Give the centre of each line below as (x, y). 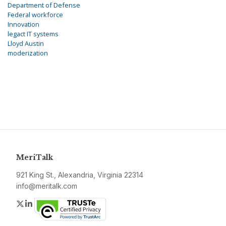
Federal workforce (35, 15)
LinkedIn (49, 204)
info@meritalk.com (47, 186)
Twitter (37, 204)
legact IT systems (33, 34)
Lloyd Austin (26, 44)
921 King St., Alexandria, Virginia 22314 (80, 175)
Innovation (23, 24)
